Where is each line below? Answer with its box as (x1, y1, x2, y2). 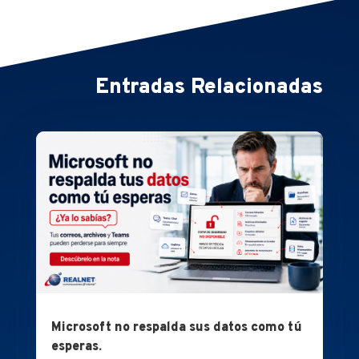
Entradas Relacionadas (95, 74, 324, 101)
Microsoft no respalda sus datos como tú (50, 319, 302, 336)
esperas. (50, 338, 102, 355)
